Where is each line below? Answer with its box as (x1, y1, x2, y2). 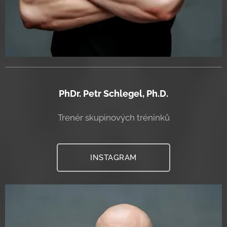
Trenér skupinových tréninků (57, 112, 170, 123)
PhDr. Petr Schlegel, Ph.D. (59, 88, 168, 99)
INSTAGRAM (90, 153, 137, 162)
